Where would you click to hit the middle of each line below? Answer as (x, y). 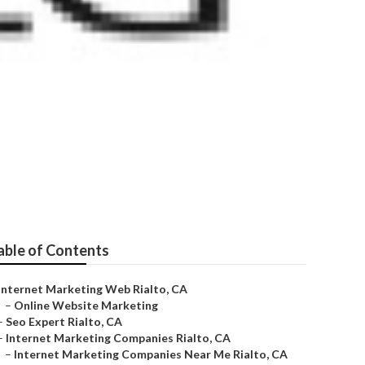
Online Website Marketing (86, 305)
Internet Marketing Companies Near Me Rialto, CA (151, 354)
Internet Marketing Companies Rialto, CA (118, 338)
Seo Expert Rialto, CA (64, 321)
